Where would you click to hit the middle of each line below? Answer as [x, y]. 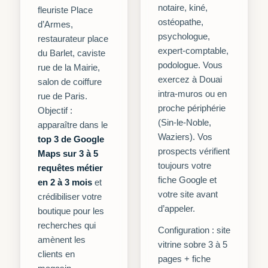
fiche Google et [187, 180]
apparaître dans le [73, 125]
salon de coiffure [70, 82]
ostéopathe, [181, 22]
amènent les [62, 240]
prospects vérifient [194, 151]
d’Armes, [55, 25]
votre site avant [188, 194]
